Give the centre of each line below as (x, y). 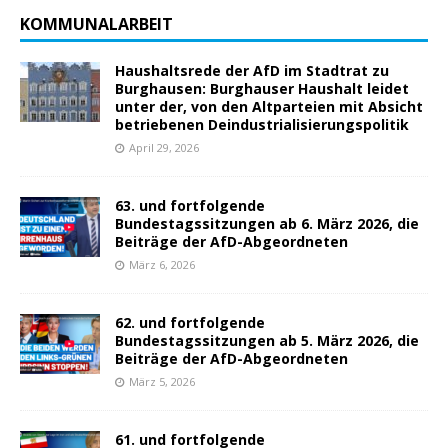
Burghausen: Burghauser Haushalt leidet (262, 89)
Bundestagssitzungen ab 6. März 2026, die (267, 224)
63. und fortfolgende (190, 206)
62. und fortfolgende (190, 323)
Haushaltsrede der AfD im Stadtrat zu (252, 71)
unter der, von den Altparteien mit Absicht (269, 107)
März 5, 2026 (162, 382)
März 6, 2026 (162, 265)
